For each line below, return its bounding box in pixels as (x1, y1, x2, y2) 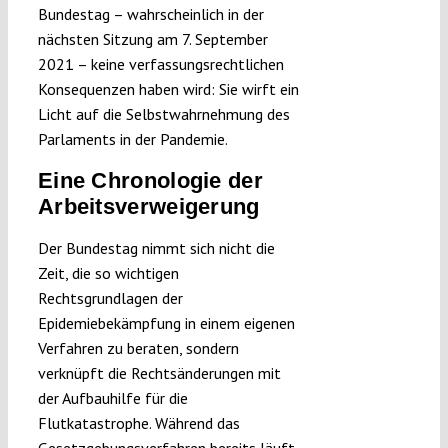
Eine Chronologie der (37, 168, 263, 194)
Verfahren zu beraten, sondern (37, 338, 239, 359)
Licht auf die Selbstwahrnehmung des (37, 104, 290, 125)
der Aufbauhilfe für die (37, 388, 188, 409)
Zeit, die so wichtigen (37, 263, 179, 284)
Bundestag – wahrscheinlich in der (37, 4, 264, 25)
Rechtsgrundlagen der (37, 288, 183, 309)
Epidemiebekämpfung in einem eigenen (37, 313, 295, 334)
